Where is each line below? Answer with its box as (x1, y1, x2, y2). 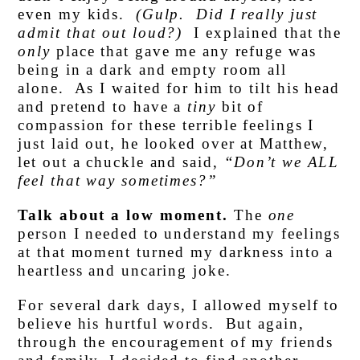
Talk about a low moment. (18, 207, 228, 224)
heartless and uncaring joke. (18, 262, 231, 280)
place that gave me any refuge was (51, 43, 317, 60)
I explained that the (182, 24, 342, 42)
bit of (215, 98, 264, 116)
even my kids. (18, 6, 136, 23)
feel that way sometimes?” (18, 172, 218, 190)
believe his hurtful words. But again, (18, 315, 305, 333)
